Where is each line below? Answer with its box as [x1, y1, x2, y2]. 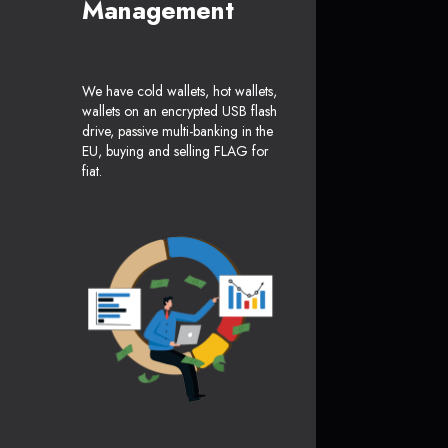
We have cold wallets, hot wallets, [82, 81, 277, 102]
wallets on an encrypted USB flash [82, 101, 277, 122]
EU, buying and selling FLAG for [82, 141, 269, 162]
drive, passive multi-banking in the [82, 121, 273, 142]
